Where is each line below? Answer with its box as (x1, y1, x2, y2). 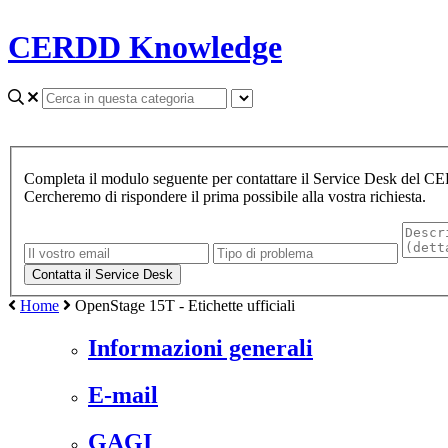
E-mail (88, 381, 158, 408)
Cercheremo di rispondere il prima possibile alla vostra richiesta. (24, 187, 426, 205)
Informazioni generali (88, 334, 313, 361)
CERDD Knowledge (8, 29, 282, 66)
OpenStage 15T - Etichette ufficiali (75, 296, 295, 314)
